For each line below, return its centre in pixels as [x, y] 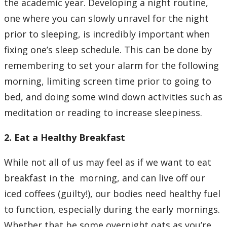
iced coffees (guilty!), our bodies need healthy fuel [112, 194]
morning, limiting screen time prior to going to [108, 81]
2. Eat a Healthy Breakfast [65, 138]
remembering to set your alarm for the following [111, 66]
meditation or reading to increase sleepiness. [104, 113]
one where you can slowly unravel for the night [106, 18]
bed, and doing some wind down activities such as [113, 97]
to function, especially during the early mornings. [112, 210]
